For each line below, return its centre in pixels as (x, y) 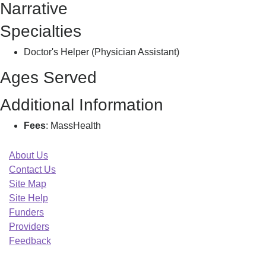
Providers (29, 227)
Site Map (28, 184)
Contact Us (32, 170)
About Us (28, 155)
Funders (26, 212)
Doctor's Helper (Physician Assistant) (102, 52)
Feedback (30, 241)
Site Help (28, 198)
